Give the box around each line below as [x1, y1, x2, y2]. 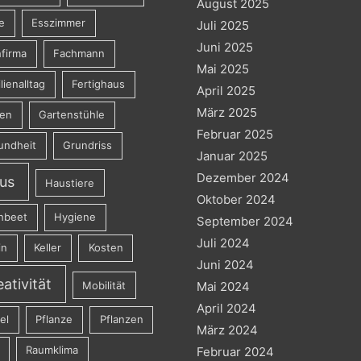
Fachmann [53, 47, 106, 60]
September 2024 [197, 213, 293, 229]
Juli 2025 [197, 17, 249, 33]
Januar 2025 [197, 147, 268, 164]
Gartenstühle [39, 108, 106, 122]
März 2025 [197, 104, 257, 120]
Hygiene [54, 210, 97, 224]
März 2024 [197, 322, 258, 338]
